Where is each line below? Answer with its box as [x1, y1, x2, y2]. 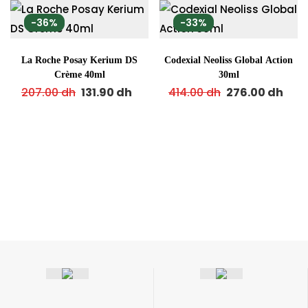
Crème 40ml [54, 69, 105, 80]
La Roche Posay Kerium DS [21, 55, 137, 65]
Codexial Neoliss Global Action [164, 55, 293, 65]
